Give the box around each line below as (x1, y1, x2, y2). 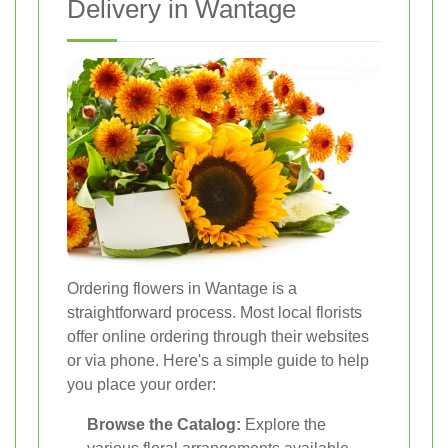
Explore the (241, 415, 326, 433)
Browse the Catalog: (87, 415, 241, 433)
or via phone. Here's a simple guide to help (67, 351, 369, 369)
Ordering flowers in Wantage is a (67, 279, 297, 297)
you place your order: (67, 375, 216, 393)
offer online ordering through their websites (67, 327, 369, 345)
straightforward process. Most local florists (67, 303, 362, 321)
